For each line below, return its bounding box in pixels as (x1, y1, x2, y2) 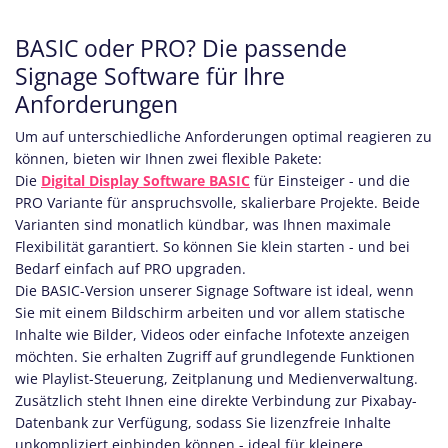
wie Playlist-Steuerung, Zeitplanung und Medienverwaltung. (15, 369, 418, 388)
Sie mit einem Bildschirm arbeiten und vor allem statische (15, 303, 405, 322)
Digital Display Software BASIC (41, 171, 250, 190)
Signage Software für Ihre (15, 60, 285, 92)
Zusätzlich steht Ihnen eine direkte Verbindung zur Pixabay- (15, 391, 417, 410)
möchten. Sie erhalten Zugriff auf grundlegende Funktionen (15, 347, 415, 366)
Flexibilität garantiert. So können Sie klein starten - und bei (15, 237, 410, 256)
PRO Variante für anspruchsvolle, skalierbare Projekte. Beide (15, 193, 420, 212)
